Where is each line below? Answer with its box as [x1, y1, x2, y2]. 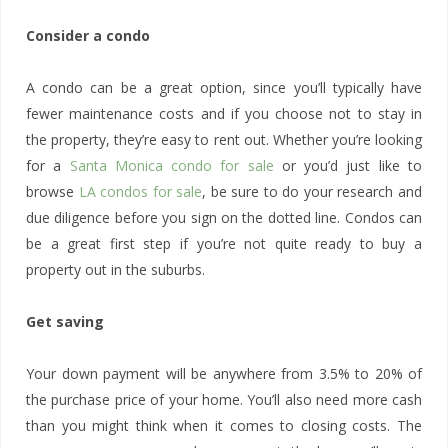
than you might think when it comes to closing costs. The [26, 416, 422, 435]
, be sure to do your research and [202, 182, 423, 201]
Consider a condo [26, 26, 150, 45]
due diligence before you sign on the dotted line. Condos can [26, 208, 422, 227]
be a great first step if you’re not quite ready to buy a [26, 234, 422, 253]
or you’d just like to [273, 156, 423, 175]
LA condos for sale [78, 182, 203, 201]
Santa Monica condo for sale [69, 156, 274, 175]
